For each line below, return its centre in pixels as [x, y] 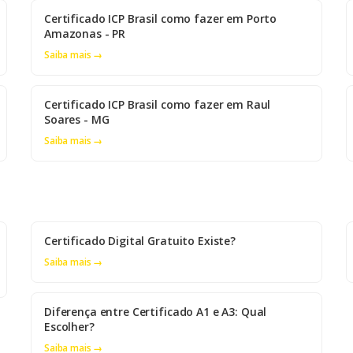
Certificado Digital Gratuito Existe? [140, 241]
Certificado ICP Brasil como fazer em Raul [158, 105]
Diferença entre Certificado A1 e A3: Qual [156, 312]
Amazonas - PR [85, 34]
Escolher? [69, 327]
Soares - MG [77, 120]
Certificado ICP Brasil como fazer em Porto [161, 19]
